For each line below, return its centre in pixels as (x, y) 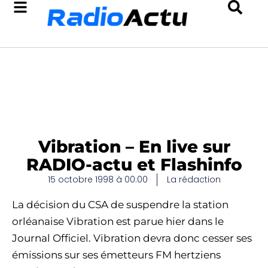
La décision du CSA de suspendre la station (120, 205)
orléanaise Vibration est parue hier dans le (118, 221)
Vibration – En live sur (134, 147)
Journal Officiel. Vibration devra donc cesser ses (132, 238)
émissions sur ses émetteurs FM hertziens (116, 255)
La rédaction (194, 179)
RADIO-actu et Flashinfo (134, 165)
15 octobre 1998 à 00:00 (98, 179)
